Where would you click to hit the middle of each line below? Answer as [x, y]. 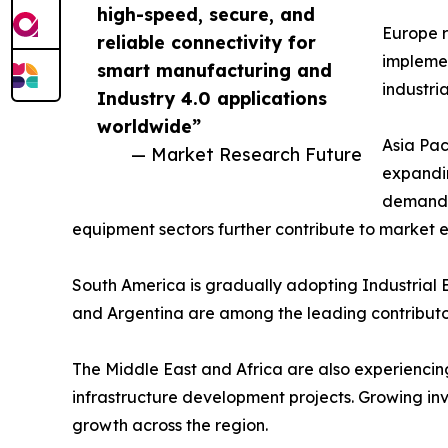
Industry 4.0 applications [212, 97]
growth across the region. [170, 424]
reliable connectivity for [206, 41]
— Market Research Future [246, 153]
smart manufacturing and [214, 69]
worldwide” [149, 125]
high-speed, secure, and [206, 13]
